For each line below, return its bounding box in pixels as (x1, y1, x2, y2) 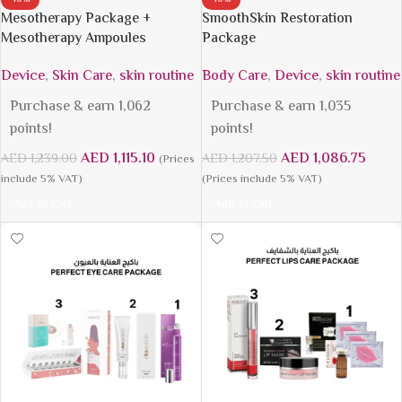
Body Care (201, 66, 267, 89)
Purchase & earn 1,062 (10, 96, 151, 119)
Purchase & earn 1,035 (210, 96, 351, 119)
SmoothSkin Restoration (201, 8, 353, 31)
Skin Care (52, 66, 112, 89)
